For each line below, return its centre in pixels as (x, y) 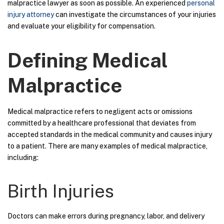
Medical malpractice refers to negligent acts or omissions (100, 111)
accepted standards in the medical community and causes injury (110, 134)
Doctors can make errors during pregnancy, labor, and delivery (106, 216)
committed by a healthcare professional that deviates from (102, 123)
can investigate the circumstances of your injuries (135, 14)
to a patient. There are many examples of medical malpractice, (107, 146)
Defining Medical (88, 60)
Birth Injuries (61, 191)
